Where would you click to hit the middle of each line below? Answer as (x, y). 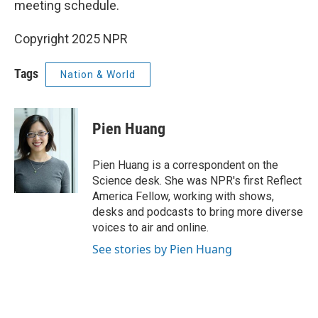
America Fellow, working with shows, (183, 196)
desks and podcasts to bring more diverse (198, 212)
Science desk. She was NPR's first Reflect (197, 181)
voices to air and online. (150, 227)
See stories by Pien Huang (162, 249)
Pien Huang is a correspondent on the (185, 165)
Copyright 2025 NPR (71, 39)
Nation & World (98, 75)
